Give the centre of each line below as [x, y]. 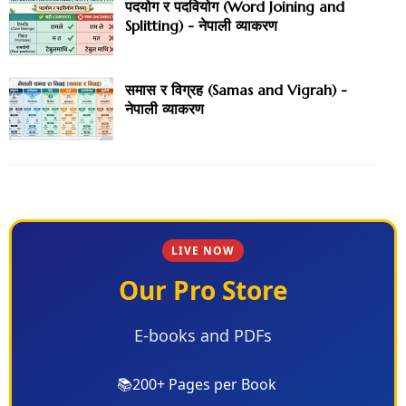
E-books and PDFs [203, 336]
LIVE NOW [203, 251]
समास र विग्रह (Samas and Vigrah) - [236, 90]
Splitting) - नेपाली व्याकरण [201, 26]
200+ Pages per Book [204, 385]
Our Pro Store [203, 290]
